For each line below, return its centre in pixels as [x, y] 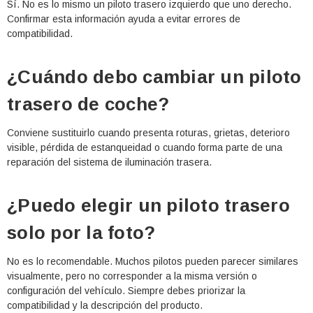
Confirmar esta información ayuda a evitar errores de [124, 19]
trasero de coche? [88, 104]
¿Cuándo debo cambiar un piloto [154, 77]
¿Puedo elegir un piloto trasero [148, 206]
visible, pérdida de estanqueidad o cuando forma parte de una [145, 148]
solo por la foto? [81, 233]
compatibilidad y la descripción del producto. [105, 306]
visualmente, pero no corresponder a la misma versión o [132, 276]
